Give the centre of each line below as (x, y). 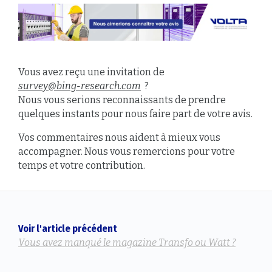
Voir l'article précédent (68, 229)
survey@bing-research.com (80, 86)
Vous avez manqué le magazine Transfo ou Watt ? (127, 243)
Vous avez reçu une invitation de (91, 72)
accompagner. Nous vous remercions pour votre (127, 152)
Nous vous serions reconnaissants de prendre (122, 100)
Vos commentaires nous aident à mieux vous (119, 138)
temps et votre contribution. (82, 166)
